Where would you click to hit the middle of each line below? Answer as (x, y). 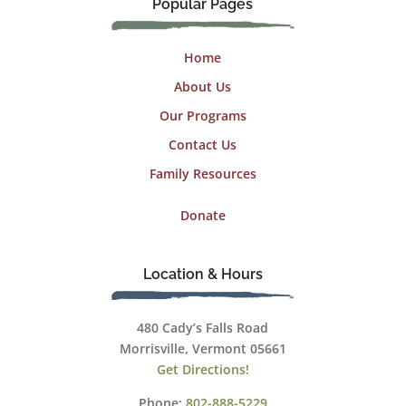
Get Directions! (203, 369)
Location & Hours (203, 274)
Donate (203, 215)
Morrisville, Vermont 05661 (203, 348)
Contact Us (203, 144)
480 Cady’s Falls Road (203, 327)
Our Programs (203, 115)
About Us (203, 86)
